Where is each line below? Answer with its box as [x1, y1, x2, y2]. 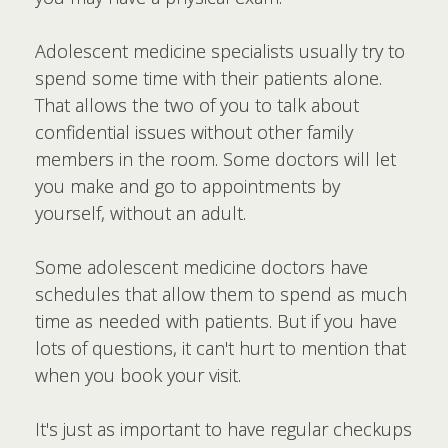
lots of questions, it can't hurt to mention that [35, 336, 406, 360]
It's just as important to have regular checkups [35, 417, 412, 441]
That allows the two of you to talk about [35, 93, 359, 117]
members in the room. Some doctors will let [35, 147, 396, 171]
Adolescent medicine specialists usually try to [35, 39, 405, 63]
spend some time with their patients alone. [35, 66, 382, 90]
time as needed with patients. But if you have [35, 309, 397, 333]
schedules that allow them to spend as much [35, 282, 407, 306]
